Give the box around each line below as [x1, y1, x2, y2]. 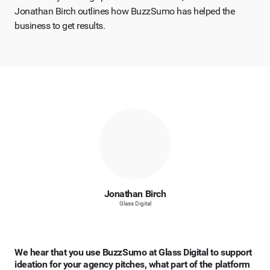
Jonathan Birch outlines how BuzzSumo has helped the [14, 5, 235, 17]
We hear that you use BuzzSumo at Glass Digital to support [14, 246, 252, 258]
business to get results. [14, 20, 105, 31]
